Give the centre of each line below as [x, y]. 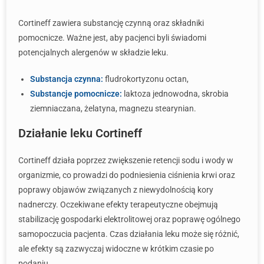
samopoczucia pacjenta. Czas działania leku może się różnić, [129, 234]
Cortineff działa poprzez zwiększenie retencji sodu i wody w [126, 160]
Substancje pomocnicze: [76, 94]
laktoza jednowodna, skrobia [175, 94]
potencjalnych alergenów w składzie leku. [93, 52]
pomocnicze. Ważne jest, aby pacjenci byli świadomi [112, 38]
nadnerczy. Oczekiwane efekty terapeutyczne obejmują [118, 204]
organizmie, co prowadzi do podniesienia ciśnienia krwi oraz [127, 175]
